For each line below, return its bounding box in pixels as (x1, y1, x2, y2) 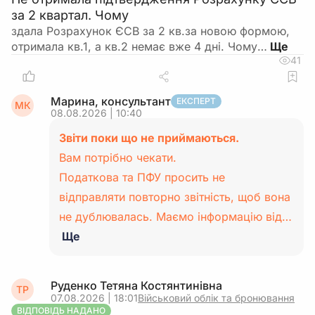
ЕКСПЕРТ (176, 96, 216, 106)
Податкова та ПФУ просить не (59, 170, 225, 184)
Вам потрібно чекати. (59, 150, 176, 165)
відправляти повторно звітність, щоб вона (59, 190, 290, 204)
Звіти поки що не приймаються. (59, 131, 239, 145)
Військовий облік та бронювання (138, 292, 295, 304)
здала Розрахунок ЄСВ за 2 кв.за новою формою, (11, 24, 290, 38)
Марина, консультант (51, 94, 171, 108)
